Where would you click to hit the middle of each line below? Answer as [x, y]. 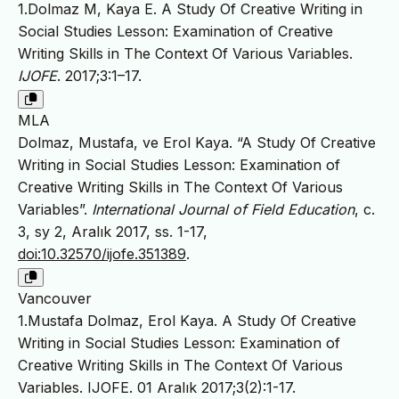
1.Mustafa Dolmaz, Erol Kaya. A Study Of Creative [187, 320]
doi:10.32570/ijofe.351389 [102, 253]
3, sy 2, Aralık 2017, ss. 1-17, [113, 231]
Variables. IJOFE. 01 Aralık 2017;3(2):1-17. [157, 387]
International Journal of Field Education [223, 209]
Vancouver [55, 298]
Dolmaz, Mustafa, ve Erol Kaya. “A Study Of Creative [197, 142]
